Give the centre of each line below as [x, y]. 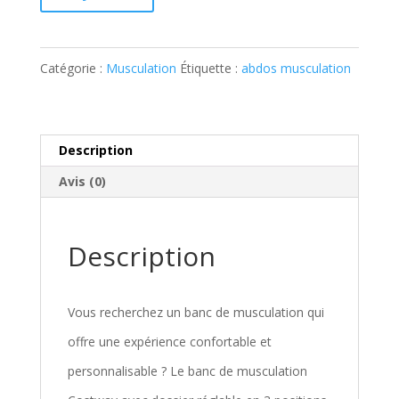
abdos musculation [296, 68]
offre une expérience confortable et [169, 341]
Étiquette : [210, 68]
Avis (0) [82, 181]
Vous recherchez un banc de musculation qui [195, 312]
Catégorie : [73, 68]
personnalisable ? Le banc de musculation [187, 370]
